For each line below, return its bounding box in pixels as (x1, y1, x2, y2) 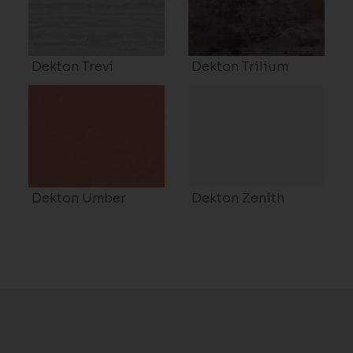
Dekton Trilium (191, 58, 288, 76)
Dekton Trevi (31, 58, 113, 76)
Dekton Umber (31, 190, 126, 207)
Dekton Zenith (191, 190, 284, 207)
